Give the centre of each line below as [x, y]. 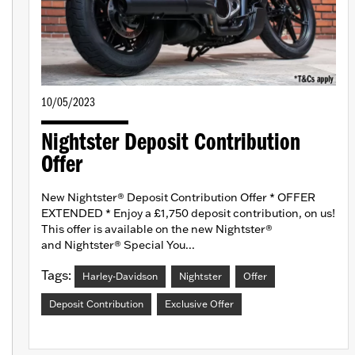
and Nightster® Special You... [118, 245]
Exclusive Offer [199, 304]
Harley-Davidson [120, 277]
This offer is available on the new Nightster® [157, 229]
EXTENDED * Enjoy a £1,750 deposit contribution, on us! [188, 214]
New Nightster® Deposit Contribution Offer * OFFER [178, 198]
